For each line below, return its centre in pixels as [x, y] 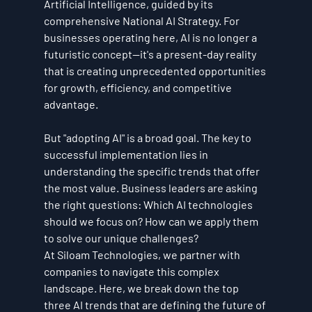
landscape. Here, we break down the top [142, 288]
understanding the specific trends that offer [153, 171]
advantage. [71, 104]
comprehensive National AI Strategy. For [142, 21]
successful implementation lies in [127, 154]
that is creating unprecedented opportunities [156, 71]
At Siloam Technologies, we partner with [143, 255]
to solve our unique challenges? [121, 238]
